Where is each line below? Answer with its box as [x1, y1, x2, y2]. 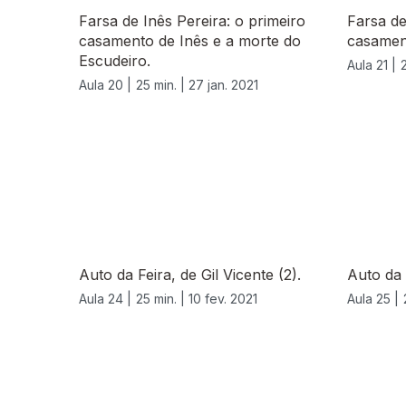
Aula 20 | [79, 77, 131, 93]
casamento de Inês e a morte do [79, 32, 301, 51]
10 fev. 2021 [188, 291, 257, 307]
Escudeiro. [79, 52, 150, 71]
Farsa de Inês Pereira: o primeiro [79, 12, 305, 31]
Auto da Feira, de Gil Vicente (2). [79, 266, 301, 285]
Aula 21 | [347, 57, 396, 73]
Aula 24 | [79, 291, 131, 307]
